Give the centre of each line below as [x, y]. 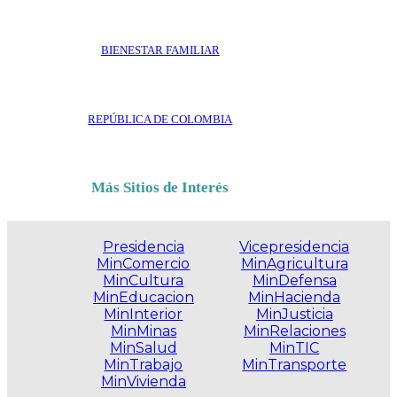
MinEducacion [143, 298]
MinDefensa [294, 281]
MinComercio [144, 264]
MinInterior [144, 315]
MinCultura [144, 281]
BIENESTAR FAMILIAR [160, 50]
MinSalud [143, 348]
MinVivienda [143, 382]
